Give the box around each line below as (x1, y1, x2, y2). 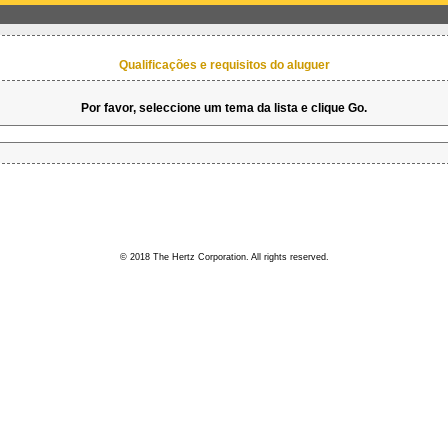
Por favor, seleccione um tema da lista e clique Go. (81, 101, 367, 116)
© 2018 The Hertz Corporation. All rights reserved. (119, 252, 329, 263)
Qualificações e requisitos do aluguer (118, 58, 330, 73)
